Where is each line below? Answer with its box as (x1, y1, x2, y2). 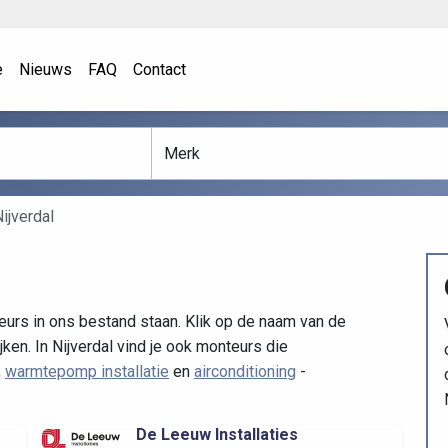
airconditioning (194, 362, 296, 382)
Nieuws (19, 59, 72, 79)
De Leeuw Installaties (136, 425, 298, 445)
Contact (133, 59, 186, 79)
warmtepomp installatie (5, 362, 169, 382)
